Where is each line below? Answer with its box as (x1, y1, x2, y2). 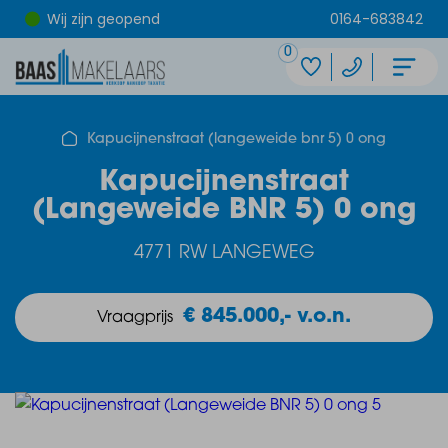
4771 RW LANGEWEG (133, 244, 315, 263)
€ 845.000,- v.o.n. (183, 307, 351, 327)
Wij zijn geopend (47, 9, 160, 29)
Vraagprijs (97, 310, 173, 326)
